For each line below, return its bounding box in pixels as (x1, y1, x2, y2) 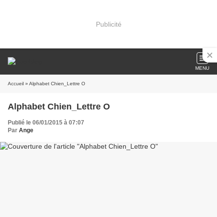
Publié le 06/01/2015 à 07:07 (8, 119, 84, 126)
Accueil (8, 81, 24, 86)
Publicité (95, 20, 122, 28)
